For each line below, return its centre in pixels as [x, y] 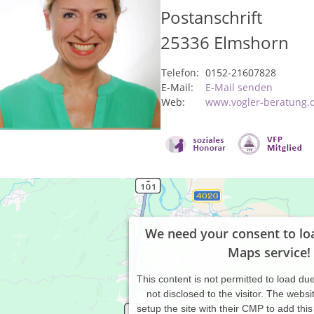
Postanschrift [211, 17]
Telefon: [180, 73]
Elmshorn [251, 42]
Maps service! [269, 252]
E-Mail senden [239, 87]
